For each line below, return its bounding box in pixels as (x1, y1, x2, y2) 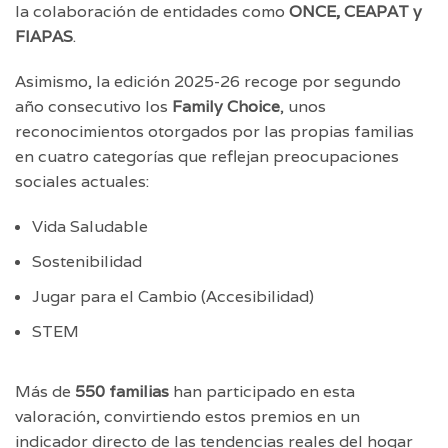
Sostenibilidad (32, 250, 142, 272)
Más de (15, 380, 75, 402)
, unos (280, 95, 326, 117)
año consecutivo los (15, 95, 172, 117)
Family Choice (172, 95, 280, 117)
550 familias (75, 380, 169, 402)
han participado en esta (169, 380, 355, 402)
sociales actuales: (15, 170, 149, 192)
